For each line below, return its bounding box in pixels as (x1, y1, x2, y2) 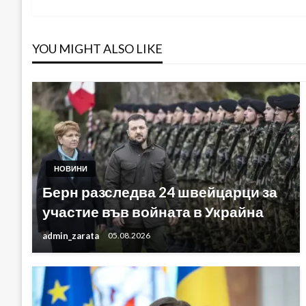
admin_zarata (42, 229, 101, 241)
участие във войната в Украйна (42, 202, 264, 220)
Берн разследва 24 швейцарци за (42, 182, 277, 200)
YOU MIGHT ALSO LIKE (32, 40, 163, 56)
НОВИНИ (54, 163, 87, 173)
